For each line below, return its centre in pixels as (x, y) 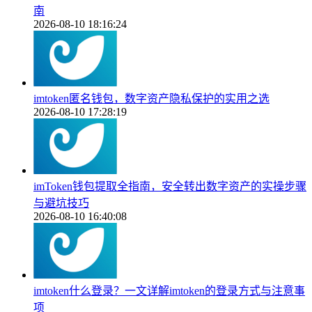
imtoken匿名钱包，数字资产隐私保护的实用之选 (151, 98)
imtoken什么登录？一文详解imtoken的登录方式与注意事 (169, 290)
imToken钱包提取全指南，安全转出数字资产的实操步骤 (170, 186)
